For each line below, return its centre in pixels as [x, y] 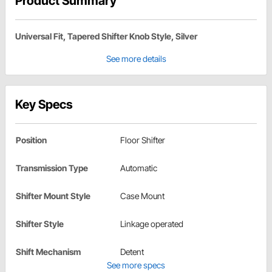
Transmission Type [52, 168]
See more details [136, 59]
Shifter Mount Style [53, 196]
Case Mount [142, 196]
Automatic [139, 168]
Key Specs [44, 105]
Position [31, 140]
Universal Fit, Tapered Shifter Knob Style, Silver [106, 36]
